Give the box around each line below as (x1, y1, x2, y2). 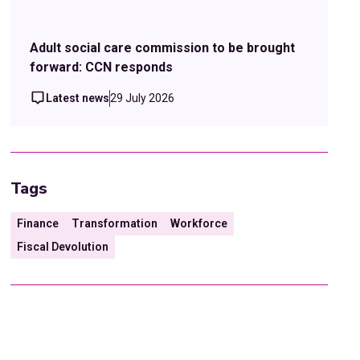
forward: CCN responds (30, 59, 174, 75)
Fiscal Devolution (17, 239, 109, 253)
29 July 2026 (110, 91, 175, 104)
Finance (17, 216, 59, 230)
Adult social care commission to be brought (30, 39, 296, 55)
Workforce (170, 216, 228, 230)
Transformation (72, 216, 158, 230)
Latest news (46, 91, 110, 104)
